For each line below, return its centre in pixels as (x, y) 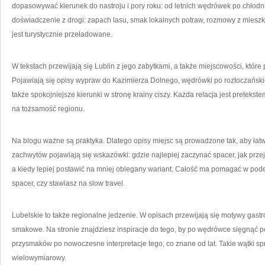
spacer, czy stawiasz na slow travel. (68, 183)
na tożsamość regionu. (48, 109)
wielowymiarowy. (39, 258)
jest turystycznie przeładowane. (62, 34)
